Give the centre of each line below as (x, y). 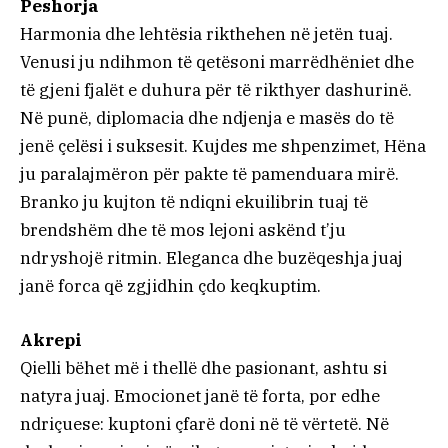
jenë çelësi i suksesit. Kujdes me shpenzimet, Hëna (223, 145)
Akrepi (51, 339)
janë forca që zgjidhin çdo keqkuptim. (170, 285)
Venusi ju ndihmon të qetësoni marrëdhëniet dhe (217, 61)
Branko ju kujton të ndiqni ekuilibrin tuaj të (194, 201)
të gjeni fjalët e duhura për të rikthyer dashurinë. (216, 89)
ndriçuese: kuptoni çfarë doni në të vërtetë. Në (204, 423)
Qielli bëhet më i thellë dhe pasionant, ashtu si (203, 367)
